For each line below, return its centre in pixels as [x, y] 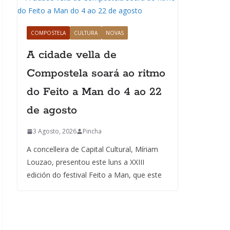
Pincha [92, 131]
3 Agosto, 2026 [55, 131]
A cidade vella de [72, 55]
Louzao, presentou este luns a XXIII [85, 162]
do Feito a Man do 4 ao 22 [94, 92]
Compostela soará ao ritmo [96, 73]
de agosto [52, 110]
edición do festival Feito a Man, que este [94, 175]
